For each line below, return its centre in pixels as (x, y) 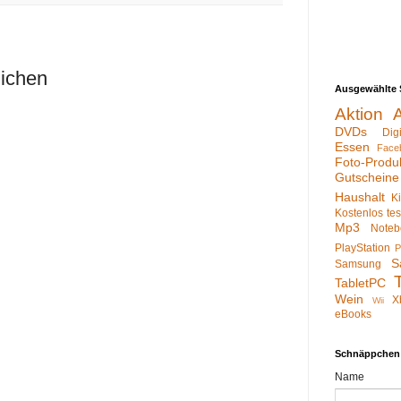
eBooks (353, 315)
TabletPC (360, 283)
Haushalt (360, 197)
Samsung (358, 264)
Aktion (359, 115)
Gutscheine (367, 178)
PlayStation (363, 248)
